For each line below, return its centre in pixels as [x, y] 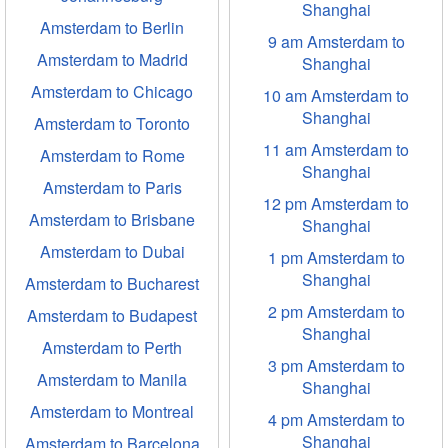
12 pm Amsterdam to [336, 203]
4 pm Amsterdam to [336, 419]
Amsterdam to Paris [112, 187]
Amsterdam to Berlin [112, 27]
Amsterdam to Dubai [112, 251]
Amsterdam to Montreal [112, 411]
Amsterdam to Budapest [112, 315]
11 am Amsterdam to [336, 149]
